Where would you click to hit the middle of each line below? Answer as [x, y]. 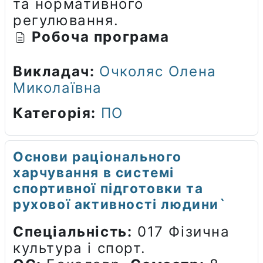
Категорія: [57, 113]
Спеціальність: [73, 231]
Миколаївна [58, 87]
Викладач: [56, 71]
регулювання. [66, 20]
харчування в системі [94, 172]
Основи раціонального [98, 156]
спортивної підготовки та [108, 188]
